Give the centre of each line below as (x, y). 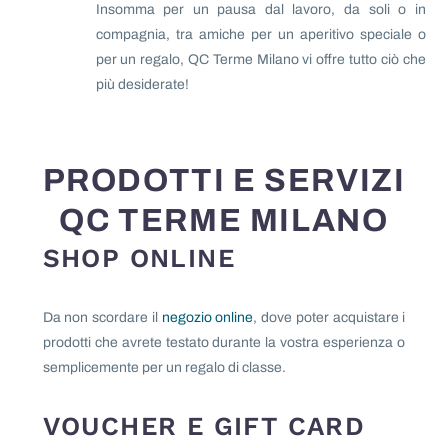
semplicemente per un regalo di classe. (164, 367)
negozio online (207, 317)
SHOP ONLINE (138, 258)
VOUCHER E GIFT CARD (204, 426)
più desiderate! (142, 85)
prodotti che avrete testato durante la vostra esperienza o (224, 342)
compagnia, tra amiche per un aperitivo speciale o (260, 35)
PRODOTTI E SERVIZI (224, 181)
